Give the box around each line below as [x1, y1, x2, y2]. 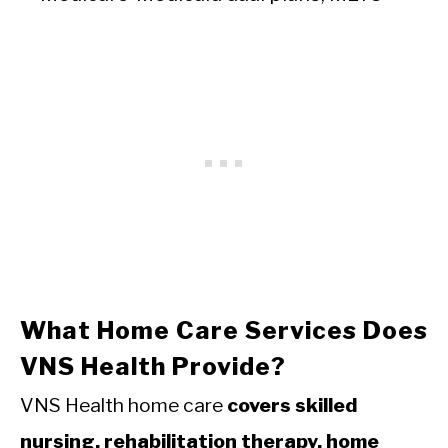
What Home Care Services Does [20, 316, 428, 346]
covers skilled [227, 393, 357, 418]
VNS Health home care [20, 393, 227, 418]
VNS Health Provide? [20, 352, 286, 382]
